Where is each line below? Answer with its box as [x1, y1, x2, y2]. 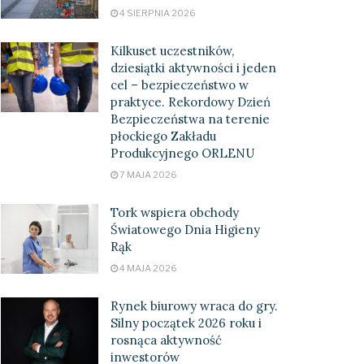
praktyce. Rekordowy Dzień [110, 94, 271, 110]
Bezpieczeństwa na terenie [110, 111, 270, 127]
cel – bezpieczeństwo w [110, 77, 249, 93]
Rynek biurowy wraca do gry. [110, 298, 278, 314]
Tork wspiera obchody [110, 205, 239, 220]
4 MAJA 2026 [118, 262, 177, 274]
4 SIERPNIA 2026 [118, 7, 196, 19]
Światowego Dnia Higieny [110, 222, 260, 237]
